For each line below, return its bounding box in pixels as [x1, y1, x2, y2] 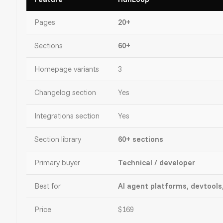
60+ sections [118, 134, 163, 144]
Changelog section [34, 87, 96, 97]
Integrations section [34, 111, 100, 120]
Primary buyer [34, 157, 80, 167]
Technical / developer [118, 157, 195, 167]
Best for [34, 181, 61, 191]
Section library [34, 134, 81, 144]
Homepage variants [34, 64, 99, 74]
